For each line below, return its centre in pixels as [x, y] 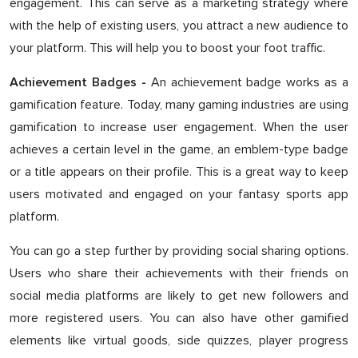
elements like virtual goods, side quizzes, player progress [179, 340]
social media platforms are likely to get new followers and [179, 295]
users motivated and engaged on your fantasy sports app [179, 194]
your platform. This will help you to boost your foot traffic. [167, 48]
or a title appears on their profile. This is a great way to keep [179, 171]
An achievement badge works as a [247, 82]
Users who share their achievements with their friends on [179, 273]
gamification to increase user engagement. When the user [179, 127]
